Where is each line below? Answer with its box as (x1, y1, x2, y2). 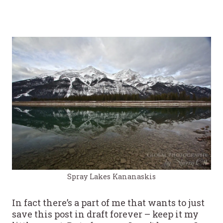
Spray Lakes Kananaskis (67, 171, 156, 181)
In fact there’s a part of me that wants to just (12, 196, 205, 209)
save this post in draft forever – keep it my (12, 208, 199, 220)
